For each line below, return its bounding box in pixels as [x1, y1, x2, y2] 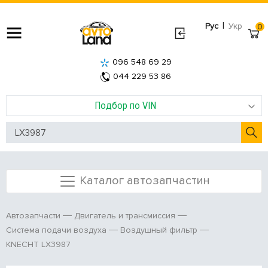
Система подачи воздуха [6, 225, 106, 236]
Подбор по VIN [94, 99, 156, 112]
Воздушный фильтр [120, 225, 197, 236]
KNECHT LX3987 [6, 239, 71, 250]
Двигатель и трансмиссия [74, 211, 175, 221]
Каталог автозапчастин [79, 173, 210, 188]
